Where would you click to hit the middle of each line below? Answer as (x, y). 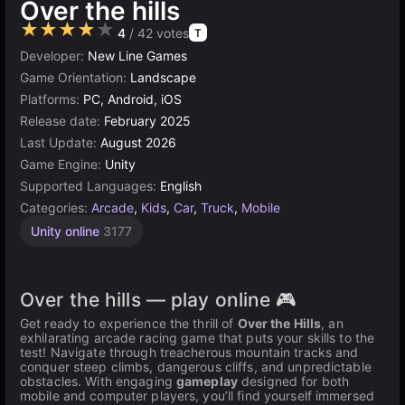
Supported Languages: (90, 186)
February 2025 (147, 121)
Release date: (62, 121)
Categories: (56, 207)
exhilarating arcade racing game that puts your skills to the (198, 338)
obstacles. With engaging (98, 381)
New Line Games (137, 56)
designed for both (293, 381)
